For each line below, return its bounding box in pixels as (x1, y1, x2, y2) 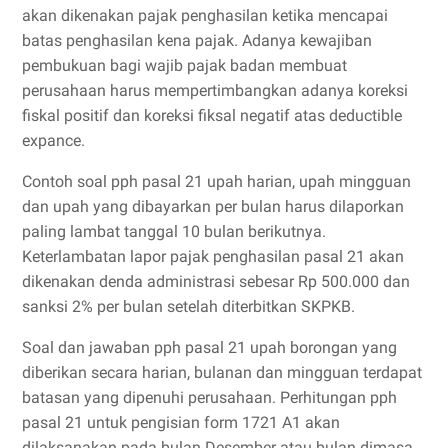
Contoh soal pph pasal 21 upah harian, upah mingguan (22, 172, 411, 191)
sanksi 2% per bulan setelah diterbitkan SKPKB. (22, 297, 355, 316)
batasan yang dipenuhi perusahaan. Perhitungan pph (22, 388, 397, 407)
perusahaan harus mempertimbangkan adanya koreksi (22, 81, 408, 100)
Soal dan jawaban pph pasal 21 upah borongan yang (22, 338, 397, 357)
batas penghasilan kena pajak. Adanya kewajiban (22, 31, 372, 50)
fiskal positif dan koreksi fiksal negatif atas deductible (22, 106, 402, 125)
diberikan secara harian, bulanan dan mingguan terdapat (22, 363, 422, 382)
